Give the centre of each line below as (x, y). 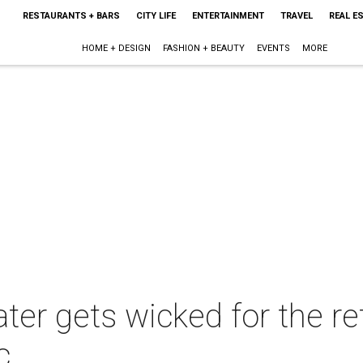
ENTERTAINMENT (228, 16)
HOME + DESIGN (117, 48)
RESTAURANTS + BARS (71, 16)
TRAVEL (296, 16)
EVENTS (274, 48)
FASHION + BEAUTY (204, 48)
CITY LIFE (156, 16)
